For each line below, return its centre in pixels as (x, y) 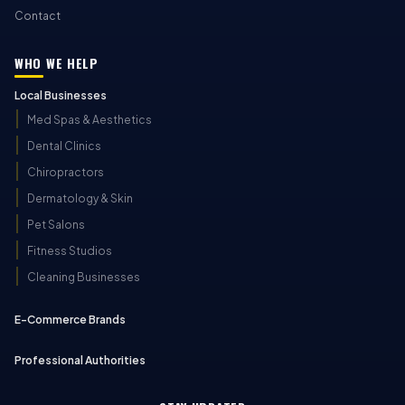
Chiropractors (66, 172)
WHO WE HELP (57, 63)
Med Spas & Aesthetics (89, 120)
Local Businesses (61, 95)
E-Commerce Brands (70, 320)
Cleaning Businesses (84, 277)
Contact (38, 16)
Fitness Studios (70, 251)
